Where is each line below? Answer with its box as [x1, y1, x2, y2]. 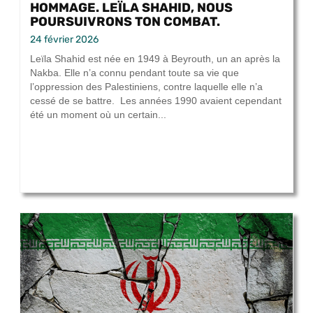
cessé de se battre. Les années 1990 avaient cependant [30, 95, 282, 107]
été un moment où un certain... [30, 109, 166, 121]
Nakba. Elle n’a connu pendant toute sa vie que [30, 67, 239, 79]
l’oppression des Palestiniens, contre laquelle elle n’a [30, 81, 263, 93]
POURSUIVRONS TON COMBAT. [30, 14, 220, 29]
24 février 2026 [30, 34, 99, 46]
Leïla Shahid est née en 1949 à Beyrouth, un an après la [30, 53, 280, 65]
